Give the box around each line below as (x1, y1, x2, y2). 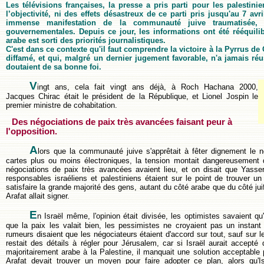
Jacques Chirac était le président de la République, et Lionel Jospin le (6, 91, 258, 101)
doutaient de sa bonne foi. (6, 62, 101, 72)
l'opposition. (6, 126, 57, 136)
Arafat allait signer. (6, 192, 70, 201)
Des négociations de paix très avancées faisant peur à (12, 117, 232, 127)
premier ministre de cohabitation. (6, 100, 117, 110)
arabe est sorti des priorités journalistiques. (6, 36, 166, 45)
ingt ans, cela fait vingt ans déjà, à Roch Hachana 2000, (37, 82, 258, 91)
